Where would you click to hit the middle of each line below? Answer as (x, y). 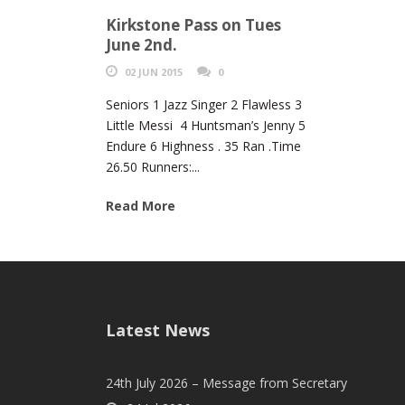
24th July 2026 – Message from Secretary (226, 383)
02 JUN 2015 (154, 72)
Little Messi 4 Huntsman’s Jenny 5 (206, 126)
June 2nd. (141, 45)
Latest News (158, 330)
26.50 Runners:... (153, 167)
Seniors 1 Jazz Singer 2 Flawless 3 (204, 105)
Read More (141, 206)
